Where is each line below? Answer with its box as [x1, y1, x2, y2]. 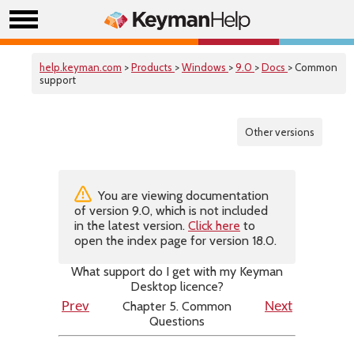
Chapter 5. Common [122, 299, 232, 314]
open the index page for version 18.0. [74, 233, 277, 248]
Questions [149, 314, 205, 329]
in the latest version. [74, 218, 188, 233]
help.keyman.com [40, 61, 122, 73]
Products [131, 61, 175, 73]
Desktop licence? [130, 279, 224, 294]
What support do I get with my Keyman [71, 264, 283, 279]
